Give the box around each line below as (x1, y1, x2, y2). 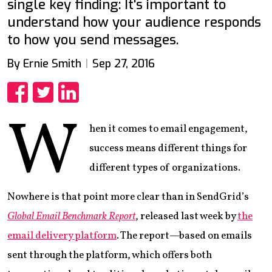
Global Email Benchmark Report (7, 209, 135, 223)
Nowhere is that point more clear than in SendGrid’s (7, 189, 249, 204)
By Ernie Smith (7, 56, 81, 71)
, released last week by (135, 209, 237, 223)
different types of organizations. (89, 160, 240, 175)
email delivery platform (7, 228, 117, 243)
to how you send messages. (7, 30, 178, 49)
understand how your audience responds (7, 13, 261, 31)
